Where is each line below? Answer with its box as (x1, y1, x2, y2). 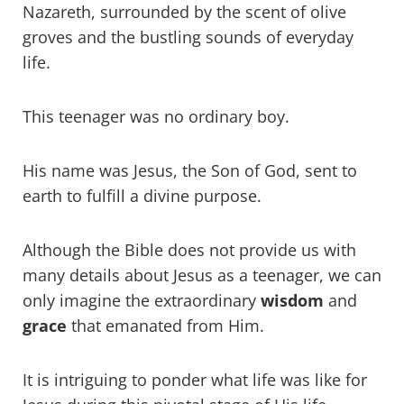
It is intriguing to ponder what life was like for (23, 369, 367, 391)
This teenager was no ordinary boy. (23, 106, 289, 128)
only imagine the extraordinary (23, 289, 261, 312)
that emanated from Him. (67, 315, 269, 337)
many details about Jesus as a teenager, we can (23, 264, 381, 287)
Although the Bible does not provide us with (23, 239, 356, 262)
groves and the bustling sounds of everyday (23, 26, 353, 49)
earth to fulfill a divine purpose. (23, 185, 266, 207)
